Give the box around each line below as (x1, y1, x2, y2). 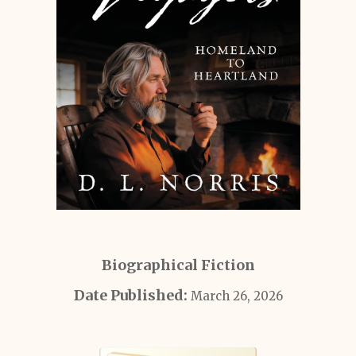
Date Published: (73, 286, 191, 304)
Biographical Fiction (101, 256, 255, 274)
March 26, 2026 (190, 288, 283, 304)
